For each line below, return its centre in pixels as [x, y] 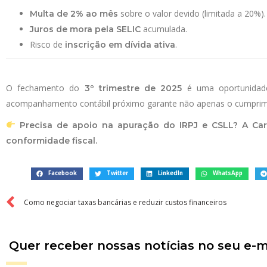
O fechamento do [45, 88]
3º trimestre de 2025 [133, 88]
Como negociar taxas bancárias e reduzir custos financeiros [125, 202]
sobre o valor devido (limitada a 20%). [192, 13]
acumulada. [164, 29]
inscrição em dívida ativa [120, 45]
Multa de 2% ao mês [74, 14]
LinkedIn [171, 173]
